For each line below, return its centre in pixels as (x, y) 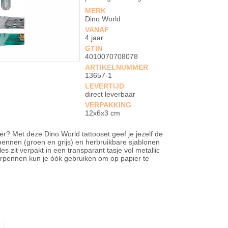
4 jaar (94, 38)
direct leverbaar (110, 94)
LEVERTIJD (105, 86)
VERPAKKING (108, 105)
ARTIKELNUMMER (117, 67)
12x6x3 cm (103, 113)
